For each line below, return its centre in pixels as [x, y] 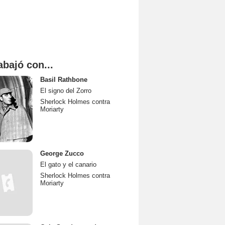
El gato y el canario [68, 164]
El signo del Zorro [66, 91]
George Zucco [62, 153]
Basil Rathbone [64, 80]
